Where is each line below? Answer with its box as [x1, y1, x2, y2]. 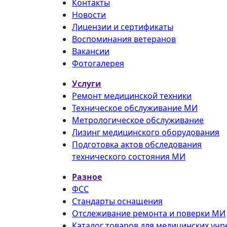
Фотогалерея [72, 57, 124, 69]
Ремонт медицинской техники [72, 90, 192, 101]
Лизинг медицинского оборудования [72, 126, 219, 138]
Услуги [72, 78, 101, 89]
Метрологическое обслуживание [72, 114, 204, 126]
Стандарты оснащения [72, 195, 163, 207]
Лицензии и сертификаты [72, 21, 173, 32]
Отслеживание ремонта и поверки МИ [72, 207, 225, 219]
